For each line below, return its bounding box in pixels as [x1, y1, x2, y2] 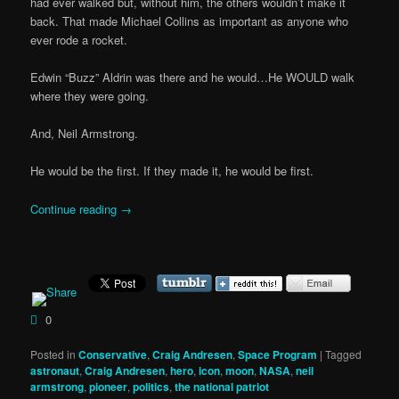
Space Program [238, 346, 318, 362]
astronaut [30, 362, 80, 379]
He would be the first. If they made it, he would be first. [30, 162, 314, 180]
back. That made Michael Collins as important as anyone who [30, 12, 349, 30]
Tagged [325, 346, 362, 362]
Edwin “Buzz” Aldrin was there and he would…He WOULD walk [30, 69, 355, 86]
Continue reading [30, 199, 121, 217]
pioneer [89, 378, 128, 395]
